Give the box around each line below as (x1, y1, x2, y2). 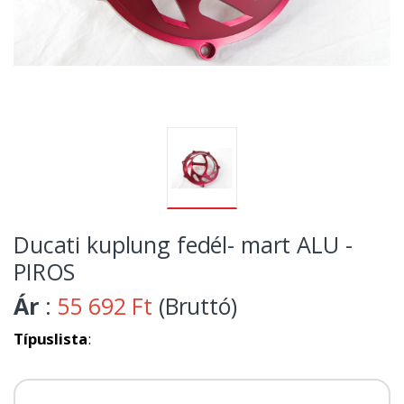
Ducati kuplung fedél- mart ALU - (14, 229, 353, 261)
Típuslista (14, 328, 87, 350)
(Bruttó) (152, 290, 237, 322)
